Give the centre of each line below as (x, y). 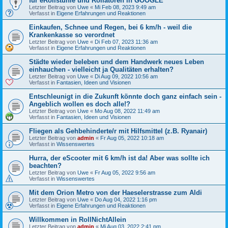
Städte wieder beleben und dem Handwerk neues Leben (117, 62)
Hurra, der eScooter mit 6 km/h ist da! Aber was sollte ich (119, 158)
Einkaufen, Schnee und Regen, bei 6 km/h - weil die (110, 27)
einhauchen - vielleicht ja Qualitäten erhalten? (101, 69)
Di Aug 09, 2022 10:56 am (126, 76)
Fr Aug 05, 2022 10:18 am (132, 138)
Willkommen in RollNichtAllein (78, 219)
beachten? (45, 165)
